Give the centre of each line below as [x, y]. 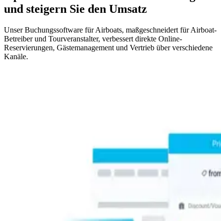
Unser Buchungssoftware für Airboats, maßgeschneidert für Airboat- [110, 30]
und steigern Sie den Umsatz [75, 9]
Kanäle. [16, 56]
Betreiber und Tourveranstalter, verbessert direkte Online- [93, 38]
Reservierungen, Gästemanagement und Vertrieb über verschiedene [108, 47]
